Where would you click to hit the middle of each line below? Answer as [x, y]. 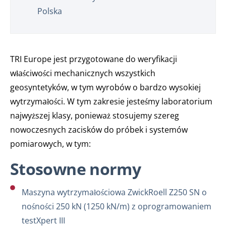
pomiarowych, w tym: [50, 144]
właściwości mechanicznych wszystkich [83, 73]
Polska [49, 11]
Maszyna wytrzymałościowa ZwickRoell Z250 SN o [114, 192]
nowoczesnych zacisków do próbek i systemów [99, 130]
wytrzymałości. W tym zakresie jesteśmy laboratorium [111, 101]
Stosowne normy [76, 169]
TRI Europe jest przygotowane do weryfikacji [94, 59]
